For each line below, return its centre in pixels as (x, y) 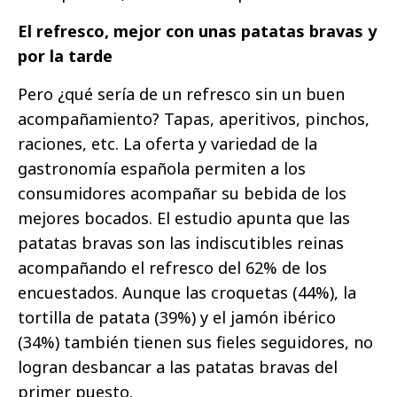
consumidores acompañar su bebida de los (182, 193)
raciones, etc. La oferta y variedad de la (167, 143)
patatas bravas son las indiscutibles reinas (181, 242)
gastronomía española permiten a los (162, 168)
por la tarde (65, 55)
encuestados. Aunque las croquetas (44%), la (187, 292)
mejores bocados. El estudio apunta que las (184, 218)
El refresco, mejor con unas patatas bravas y (197, 31)
